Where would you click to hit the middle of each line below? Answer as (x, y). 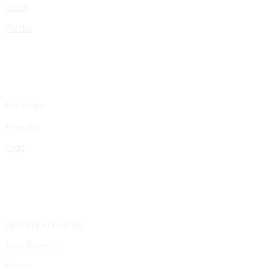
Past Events (31, 245)
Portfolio (24, 105)
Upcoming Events (44, 224)
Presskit (23, 126)
